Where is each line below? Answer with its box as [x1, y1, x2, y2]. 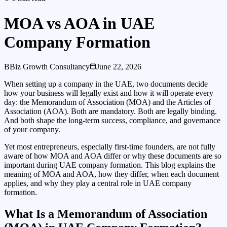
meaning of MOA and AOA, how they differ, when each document [4, 170, 219, 179]
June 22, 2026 [96, 62, 141, 71]
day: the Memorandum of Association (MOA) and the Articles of [4, 98, 211, 107]
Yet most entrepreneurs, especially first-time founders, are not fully [4, 142, 215, 152]
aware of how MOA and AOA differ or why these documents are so [4, 152, 221, 161]
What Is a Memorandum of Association [4, 207, 207, 221]
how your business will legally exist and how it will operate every [4, 89, 213, 98]
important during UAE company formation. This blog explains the [4, 161, 215, 170]
